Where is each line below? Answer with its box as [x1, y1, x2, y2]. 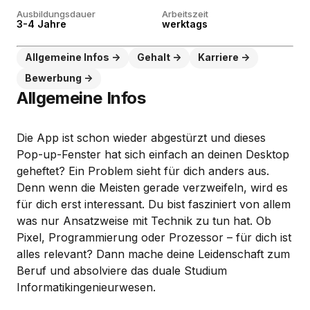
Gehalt [137, 51, 170, 63]
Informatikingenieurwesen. [17, 280, 156, 294]
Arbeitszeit [162, 8, 208, 19]
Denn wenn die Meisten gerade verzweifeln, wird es [17, 181, 288, 194]
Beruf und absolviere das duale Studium [17, 264, 227, 277]
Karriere [198, 51, 239, 63]
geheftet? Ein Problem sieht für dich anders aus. [17, 164, 269, 178]
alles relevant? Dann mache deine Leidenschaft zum [17, 247, 290, 261]
